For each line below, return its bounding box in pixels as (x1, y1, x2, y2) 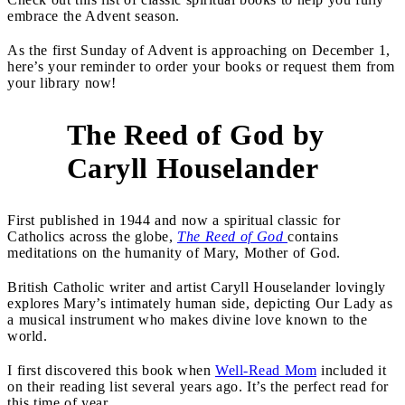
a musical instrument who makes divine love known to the (7, 311, 367, 327)
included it (316, 362, 386, 378)
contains (287, 228, 338, 244)
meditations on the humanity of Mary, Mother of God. (7, 244, 345, 260)
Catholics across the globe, (7, 228, 177, 244)
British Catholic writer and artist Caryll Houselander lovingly (7, 278, 386, 295)
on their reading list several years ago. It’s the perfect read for (7, 378, 389, 394)
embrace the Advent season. (7, 7, 184, 24)
